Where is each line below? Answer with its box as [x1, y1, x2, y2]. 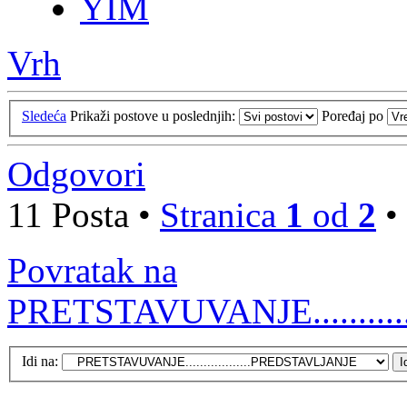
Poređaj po [322, 107, 387, 124]
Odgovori [7, 154, 145, 194]
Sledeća [22, 107, 66, 124]
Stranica [160, 194, 285, 234]
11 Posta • [7, 194, 160, 234]
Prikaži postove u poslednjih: [70, 107, 239, 124]
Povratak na [7, 250, 177, 290]
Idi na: [22, 353, 58, 370]
